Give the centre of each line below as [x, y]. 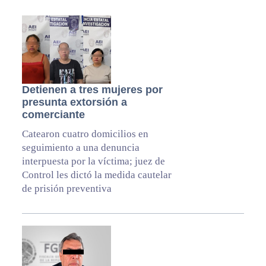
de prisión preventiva [66, 189]
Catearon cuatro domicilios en [85, 134]
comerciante [53, 115]
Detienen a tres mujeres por [92, 90]
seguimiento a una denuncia [80, 148]
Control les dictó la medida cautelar [96, 175]
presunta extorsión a [74, 102]
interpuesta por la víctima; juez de [93, 161]
